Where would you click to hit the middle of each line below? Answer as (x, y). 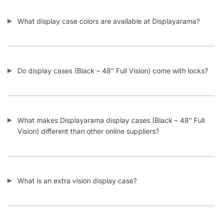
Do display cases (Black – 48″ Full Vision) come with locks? (113, 58)
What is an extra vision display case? (77, 168)
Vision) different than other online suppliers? (88, 118)
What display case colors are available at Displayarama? (109, 8)
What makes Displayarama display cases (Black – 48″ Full (111, 108)
